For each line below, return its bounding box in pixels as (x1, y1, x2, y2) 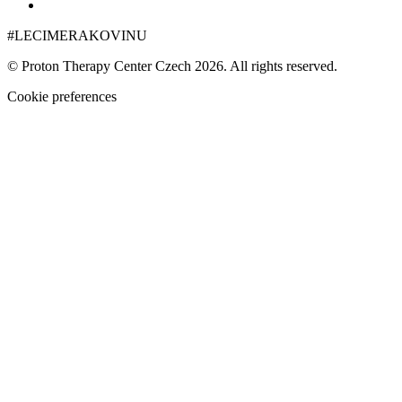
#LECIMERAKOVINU (7, 27, 147, 43)
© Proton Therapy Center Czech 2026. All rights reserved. (7, 57, 337, 74)
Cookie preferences (7, 88, 117, 104)
